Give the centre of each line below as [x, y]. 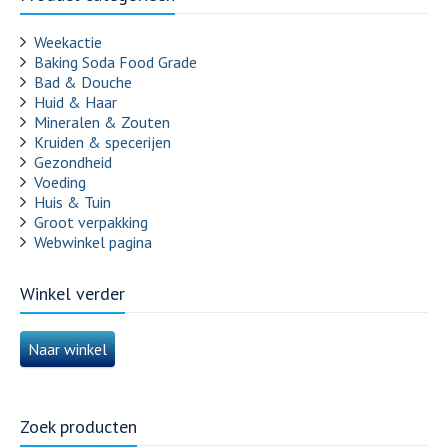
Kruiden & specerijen [102, 141]
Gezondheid [73, 161]
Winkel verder [72, 293]
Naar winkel [67, 348]
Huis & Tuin [72, 201]
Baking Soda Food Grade [115, 61]
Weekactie [68, 41]
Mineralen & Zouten [102, 121]
